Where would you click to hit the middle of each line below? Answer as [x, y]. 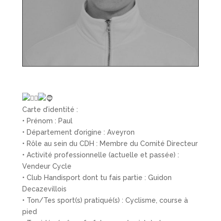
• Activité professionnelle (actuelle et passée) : [100, 155]
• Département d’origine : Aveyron [78, 132]
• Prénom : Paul [47, 121]
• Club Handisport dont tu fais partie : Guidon [97, 177]
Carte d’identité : [50, 109]
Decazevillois [44, 189]
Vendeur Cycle [47, 166]
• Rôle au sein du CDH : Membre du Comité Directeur [110, 143]
